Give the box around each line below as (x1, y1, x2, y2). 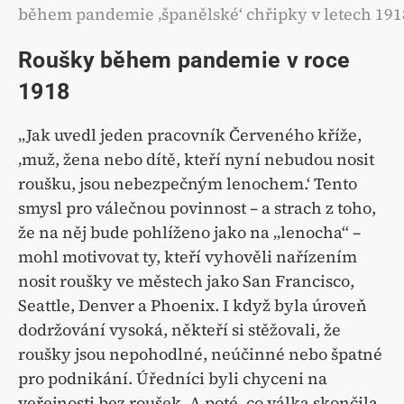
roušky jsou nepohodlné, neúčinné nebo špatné (18, 342, 382, 365)
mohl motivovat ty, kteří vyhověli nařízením (18, 244, 357, 268)
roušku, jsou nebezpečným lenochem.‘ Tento (18, 171, 357, 195)
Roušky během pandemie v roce (18, 46, 351, 73)
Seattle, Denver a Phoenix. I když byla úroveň (18, 293, 367, 317)
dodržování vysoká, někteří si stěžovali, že (18, 317, 341, 341)
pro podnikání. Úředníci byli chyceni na (18, 366, 327, 390)
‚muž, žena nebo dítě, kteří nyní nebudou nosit (18, 147, 374, 170)
